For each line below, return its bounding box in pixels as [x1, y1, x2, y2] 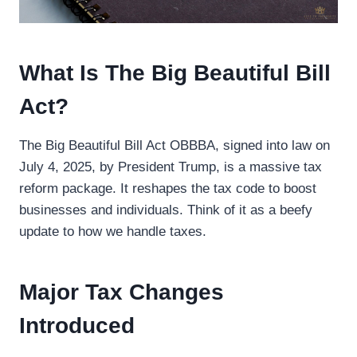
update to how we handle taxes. [19, 224, 206, 239]
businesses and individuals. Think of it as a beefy [19, 202, 312, 218]
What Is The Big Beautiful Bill [19, 61, 331, 85]
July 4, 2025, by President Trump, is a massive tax [19, 159, 322, 175]
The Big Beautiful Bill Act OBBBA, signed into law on [19, 138, 330, 153]
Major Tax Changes [19, 280, 224, 304]
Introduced [19, 313, 135, 338]
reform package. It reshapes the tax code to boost [19, 181, 316, 196]
